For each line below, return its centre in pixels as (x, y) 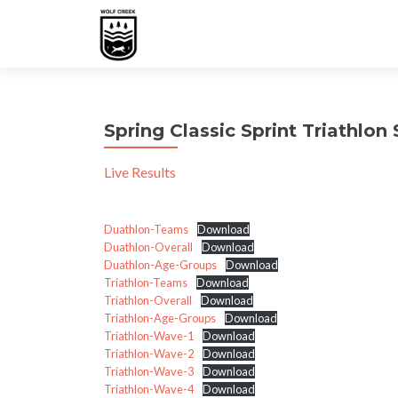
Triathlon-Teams (146, 283)
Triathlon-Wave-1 (149, 336)
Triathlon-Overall (148, 300)
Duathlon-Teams (146, 229)
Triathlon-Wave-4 (149, 389)
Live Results (140, 172)
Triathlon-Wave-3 (149, 371)
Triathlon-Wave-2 (149, 354)
